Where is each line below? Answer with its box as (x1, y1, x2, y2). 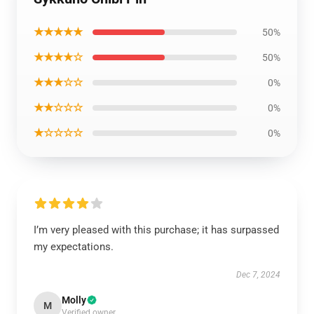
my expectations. (34, 240, 114, 253)
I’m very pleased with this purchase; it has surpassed (34, 224, 279, 236)
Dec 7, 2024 (236, 270, 280, 280)
